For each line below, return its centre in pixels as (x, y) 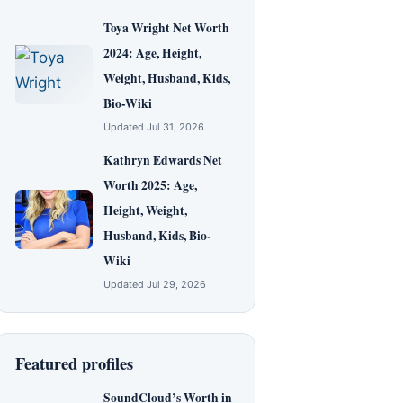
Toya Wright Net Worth (166, 28)
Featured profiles (74, 363)
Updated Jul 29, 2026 (155, 284)
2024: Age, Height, (152, 53)
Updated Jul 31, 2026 (154, 127)
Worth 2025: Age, (150, 185)
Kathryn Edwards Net (163, 160)
